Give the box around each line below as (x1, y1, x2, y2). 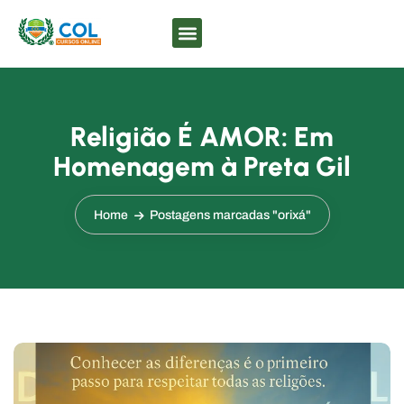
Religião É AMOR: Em (70, 119, 334, 153)
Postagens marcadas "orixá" (149, 207, 311, 222)
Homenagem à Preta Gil (53, 149, 351, 183)
